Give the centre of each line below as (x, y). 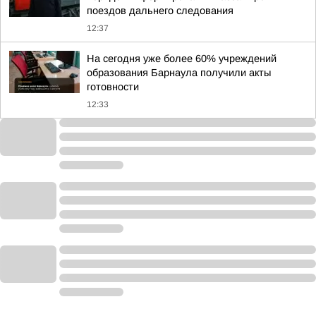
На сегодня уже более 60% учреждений (182, 59)
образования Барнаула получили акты (179, 73)
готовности (113, 87)
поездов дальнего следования (160, 11)
